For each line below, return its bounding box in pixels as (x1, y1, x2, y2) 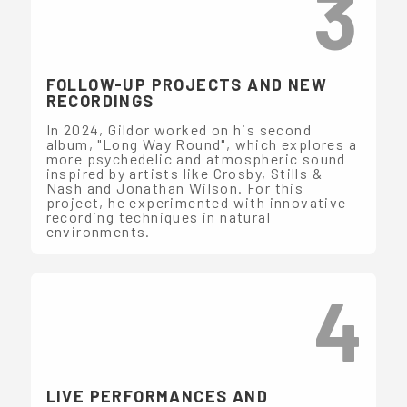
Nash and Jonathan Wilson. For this (45, 178, 304, 196)
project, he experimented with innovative (45, 193, 347, 211)
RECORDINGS (45, 90, 154, 111)
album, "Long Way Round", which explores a (45, 134, 357, 153)
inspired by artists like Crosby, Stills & (45, 164, 323, 182)
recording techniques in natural (45, 207, 271, 225)
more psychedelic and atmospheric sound (45, 149, 346, 167)
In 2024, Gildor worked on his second (45, 120, 312, 138)
